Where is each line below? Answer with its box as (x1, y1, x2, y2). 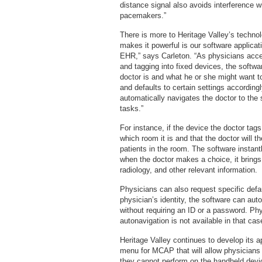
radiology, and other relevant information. (120, 166, 257, 174)
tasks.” (120, 104, 143, 113)
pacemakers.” (120, 11, 166, 20)
